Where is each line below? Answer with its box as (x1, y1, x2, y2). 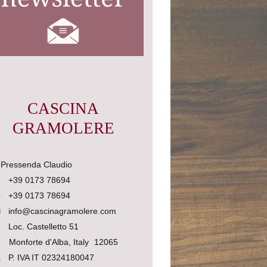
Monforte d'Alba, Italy (8, 237, 89, 247)
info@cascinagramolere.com (8, 206, 117, 216)
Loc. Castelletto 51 (8, 221, 79, 231)
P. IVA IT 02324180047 (8, 252, 95, 262)
